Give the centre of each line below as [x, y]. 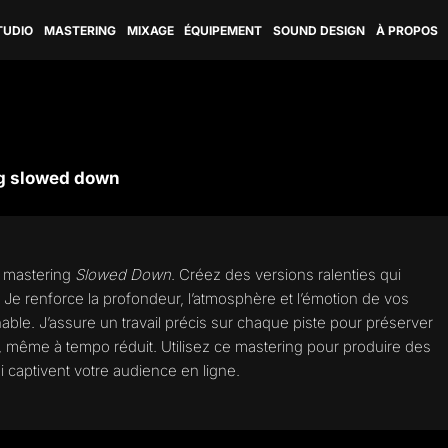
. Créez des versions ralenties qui [286, 274]
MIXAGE [150, 30]
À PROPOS [406, 30]
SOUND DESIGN [319, 30]
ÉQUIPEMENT [223, 30]
